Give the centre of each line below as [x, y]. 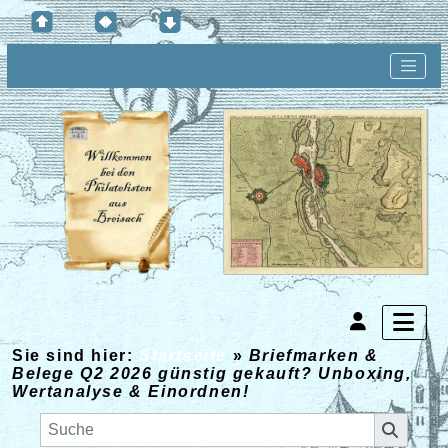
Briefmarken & [313, 356]
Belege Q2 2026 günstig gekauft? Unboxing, [212, 374]
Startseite [183, 356]
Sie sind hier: [73, 356]
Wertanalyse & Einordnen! [131, 392]
